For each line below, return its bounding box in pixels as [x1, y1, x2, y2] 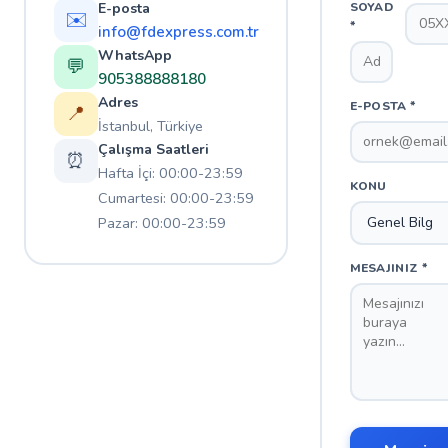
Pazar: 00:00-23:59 [97, 212, 226, 233]
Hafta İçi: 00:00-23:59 [97, 162, 243, 183]
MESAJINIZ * [349, 259, 427, 276]
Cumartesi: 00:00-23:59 [97, 187, 254, 208]
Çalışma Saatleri [97, 139, 209, 159]
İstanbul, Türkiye [97, 115, 203, 136]
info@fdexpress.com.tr [97, 21, 259, 42]
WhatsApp [97, 45, 172, 65]
